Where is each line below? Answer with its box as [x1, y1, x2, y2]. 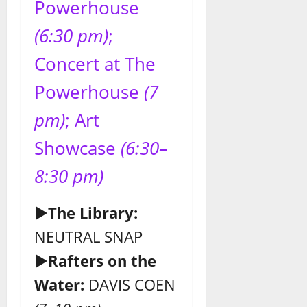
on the [108, 249, 156, 271]
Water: [34, 273, 84, 295]
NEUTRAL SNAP [34, 225, 143, 247]
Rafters [48, 249, 103, 271]
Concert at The [34, 51, 156, 76]
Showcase [34, 135, 121, 160]
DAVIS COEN [84, 273, 175, 295]
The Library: [48, 201, 138, 223]
